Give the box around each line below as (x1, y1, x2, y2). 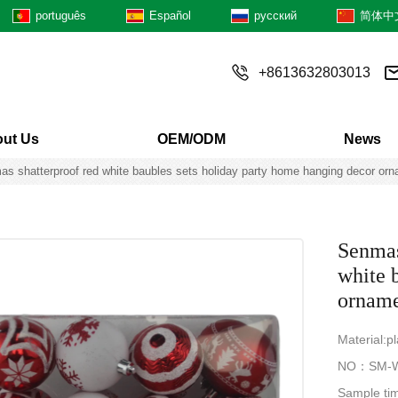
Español (149, 9, 192, 23)
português (36, 9, 87, 23)
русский (253, 9, 297, 23)
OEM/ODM (156, 131, 226, 147)
